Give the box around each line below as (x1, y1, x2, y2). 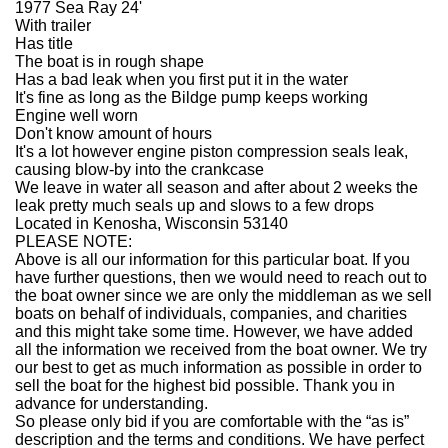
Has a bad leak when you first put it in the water (15, 71, 348, 88)
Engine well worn (15, 107, 138, 124)
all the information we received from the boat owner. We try (15, 341, 427, 358)
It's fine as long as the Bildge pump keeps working (15, 89, 368, 106)
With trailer (15, 17, 91, 34)
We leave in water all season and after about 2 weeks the (15, 179, 418, 196)
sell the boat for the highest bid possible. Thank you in (15, 377, 395, 394)
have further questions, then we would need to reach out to (15, 269, 427, 286)
